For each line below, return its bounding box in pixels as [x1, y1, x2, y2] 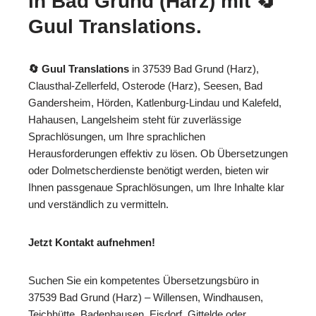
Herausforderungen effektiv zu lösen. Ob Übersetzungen [28, 147, 288, 160]
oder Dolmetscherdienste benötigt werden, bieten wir [28, 164, 269, 177]
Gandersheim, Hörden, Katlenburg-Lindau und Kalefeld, [28, 97, 281, 109]
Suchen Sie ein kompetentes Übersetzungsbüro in [28, 274, 259, 287]
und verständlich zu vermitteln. [28, 198, 169, 211]
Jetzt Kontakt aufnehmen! [28, 236, 155, 249]
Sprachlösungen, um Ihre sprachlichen [28, 130, 205, 143]
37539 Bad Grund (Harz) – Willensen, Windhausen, [28, 291, 263, 304]
